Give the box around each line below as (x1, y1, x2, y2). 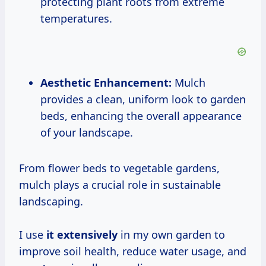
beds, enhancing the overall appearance (40, 109, 242, 123)
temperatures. (40, 11, 112, 26)
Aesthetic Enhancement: (40, 75, 172, 90)
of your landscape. (40, 125, 133, 140)
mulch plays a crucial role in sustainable (19, 178, 221, 192)
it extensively (46, 227, 118, 242)
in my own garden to (118, 227, 225, 242)
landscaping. (19, 194, 83, 209)
